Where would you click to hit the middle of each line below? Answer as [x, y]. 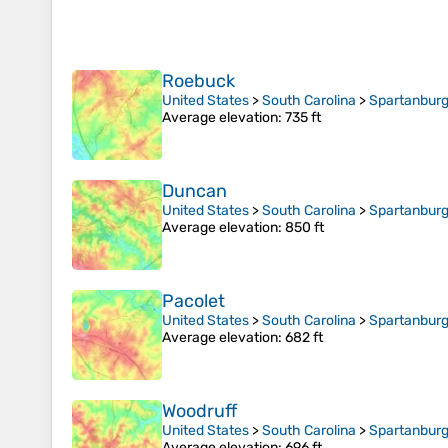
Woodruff [199, 411]
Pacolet [193, 301]
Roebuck [198, 81]
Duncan [194, 191]
